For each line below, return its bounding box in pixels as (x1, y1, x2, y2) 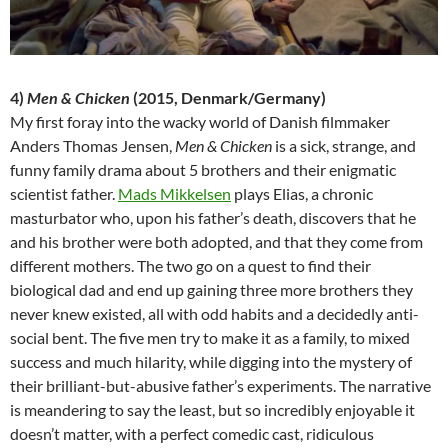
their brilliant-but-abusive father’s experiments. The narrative (10, 375, 431, 395)
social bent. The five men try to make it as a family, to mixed (10, 327, 410, 347)
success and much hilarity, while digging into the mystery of (10, 351, 412, 371)
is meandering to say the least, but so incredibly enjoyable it (10, 399, 415, 419)
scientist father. (10, 183, 118, 203)
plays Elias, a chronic (231, 183, 373, 203)
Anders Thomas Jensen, (10, 135, 175, 155)
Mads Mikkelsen (118, 183, 231, 203)
